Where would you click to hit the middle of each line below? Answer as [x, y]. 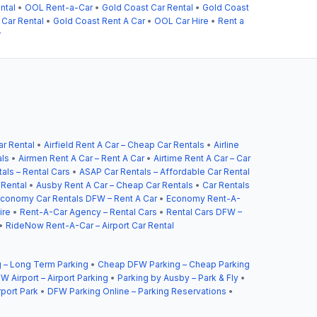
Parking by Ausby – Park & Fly [178, 277]
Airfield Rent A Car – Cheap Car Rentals [124, 144]
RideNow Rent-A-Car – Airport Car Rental [90, 225]
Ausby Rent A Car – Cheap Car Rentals [115, 185]
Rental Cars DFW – [204, 212]
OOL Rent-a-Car [59, 7]
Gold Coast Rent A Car [99, 21]
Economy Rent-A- [203, 198]
